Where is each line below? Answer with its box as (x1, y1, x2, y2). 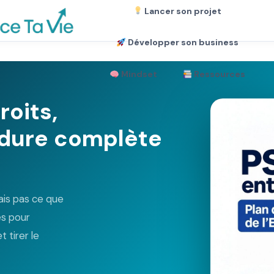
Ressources (192, 68, 246, 80)
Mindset (119, 68, 157, 80)
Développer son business (125, 37, 239, 48)
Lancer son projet (143, 5, 222, 17)
